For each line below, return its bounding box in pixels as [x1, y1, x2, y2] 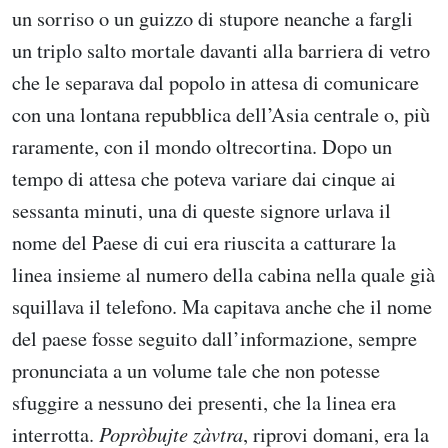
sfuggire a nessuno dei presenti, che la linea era [12, 388, 396, 417]
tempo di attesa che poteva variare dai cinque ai [12, 164, 396, 193]
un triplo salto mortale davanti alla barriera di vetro [12, 36, 430, 65]
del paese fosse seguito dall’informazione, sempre [12, 324, 417, 353]
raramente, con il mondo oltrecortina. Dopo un [12, 132, 392, 161]
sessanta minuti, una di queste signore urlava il [12, 196, 391, 225]
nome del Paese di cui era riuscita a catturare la [12, 228, 396, 257]
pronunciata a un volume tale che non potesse [12, 356, 380, 385]
